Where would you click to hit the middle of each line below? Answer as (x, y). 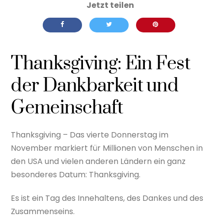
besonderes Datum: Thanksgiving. (76, 174)
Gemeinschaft (67, 108)
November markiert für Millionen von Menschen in (107, 148)
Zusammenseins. (43, 211)
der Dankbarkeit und (95, 86)
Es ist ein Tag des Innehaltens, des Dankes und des (107, 198)
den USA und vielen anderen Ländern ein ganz (98, 161)
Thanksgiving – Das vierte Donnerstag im (90, 135)
